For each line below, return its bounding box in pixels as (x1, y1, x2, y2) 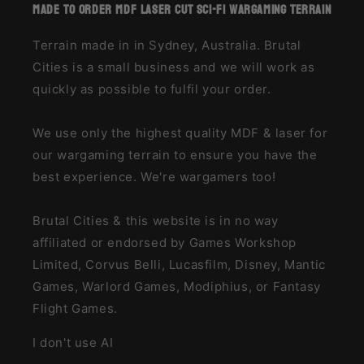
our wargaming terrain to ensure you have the (32, 147, 318, 163)
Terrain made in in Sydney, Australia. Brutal (32, 37, 301, 54)
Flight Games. (32, 301, 118, 317)
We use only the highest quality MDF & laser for (32, 125, 328, 141)
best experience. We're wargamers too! (32, 169, 276, 185)
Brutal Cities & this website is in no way (32, 213, 279, 229)
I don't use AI (32, 335, 114, 351)
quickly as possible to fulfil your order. (32, 81, 271, 97)
